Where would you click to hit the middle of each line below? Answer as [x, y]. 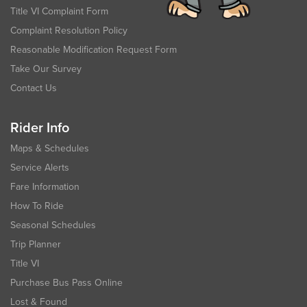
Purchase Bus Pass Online [66, 283]
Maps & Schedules [50, 148]
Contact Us [34, 88]
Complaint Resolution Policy [69, 30]
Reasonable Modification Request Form [94, 50]
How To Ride [37, 206]
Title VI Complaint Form [59, 11]
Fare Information [45, 187]
